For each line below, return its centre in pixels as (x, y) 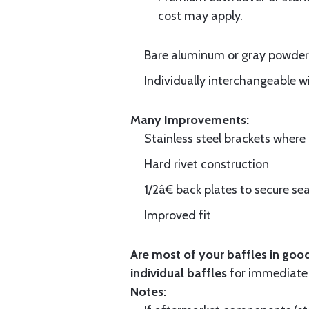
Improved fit (178, 215)
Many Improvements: (190, 120)
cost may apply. (200, 16)
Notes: (148, 292)
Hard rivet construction (207, 164)
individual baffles (179, 273)
